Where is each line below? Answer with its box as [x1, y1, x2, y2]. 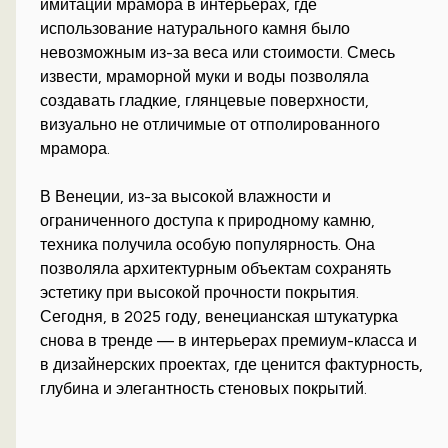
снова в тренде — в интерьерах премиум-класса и [40, 330, 418, 350]
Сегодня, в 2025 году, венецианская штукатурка [40, 306, 399, 326]
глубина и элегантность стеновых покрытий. [40, 378, 368, 398]
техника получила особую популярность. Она [40, 234, 376, 254]
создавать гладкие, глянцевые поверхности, [40, 91, 370, 111]
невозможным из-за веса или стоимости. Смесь [40, 43, 396, 63]
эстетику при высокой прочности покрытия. [40, 282, 360, 302]
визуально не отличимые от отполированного [40, 115, 381, 135]
